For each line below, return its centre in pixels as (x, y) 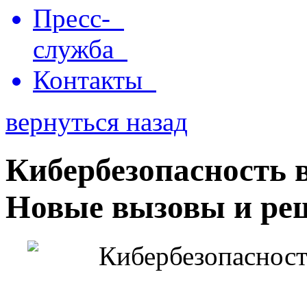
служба (80, 49)
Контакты (95, 80)
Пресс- (78, 18)
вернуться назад (97, 122)
